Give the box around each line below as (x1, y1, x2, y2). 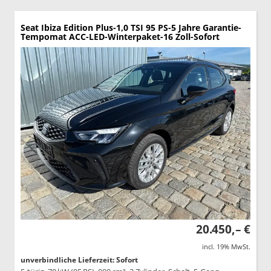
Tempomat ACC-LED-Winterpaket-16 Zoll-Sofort (21, 31, 220, 43)
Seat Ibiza (21, 22, 61, 34)
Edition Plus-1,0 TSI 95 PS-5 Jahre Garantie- (64, 22, 241, 34)
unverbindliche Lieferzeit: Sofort (21, 255, 138, 266)
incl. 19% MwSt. (202, 242, 250, 252)
